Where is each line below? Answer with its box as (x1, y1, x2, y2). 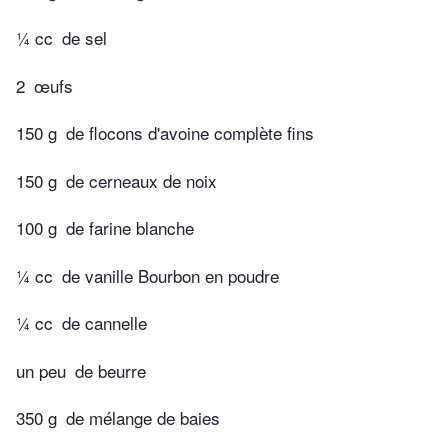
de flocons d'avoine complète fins (66, 120, 314, 146)
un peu (16, 357, 66, 383)
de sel (62, 25, 107, 51)
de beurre (75, 357, 146, 383)
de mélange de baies (66, 405, 220, 431)
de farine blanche (66, 215, 194, 241)
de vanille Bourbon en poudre (62, 262, 279, 288)
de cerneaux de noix (66, 167, 217, 193)
